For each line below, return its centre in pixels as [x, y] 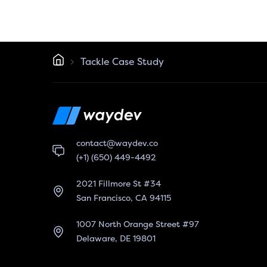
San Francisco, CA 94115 [123, 198]
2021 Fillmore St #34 [118, 184]
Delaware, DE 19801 [116, 239]
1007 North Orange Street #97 [137, 225]
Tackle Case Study [122, 62]
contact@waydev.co [117, 144]
